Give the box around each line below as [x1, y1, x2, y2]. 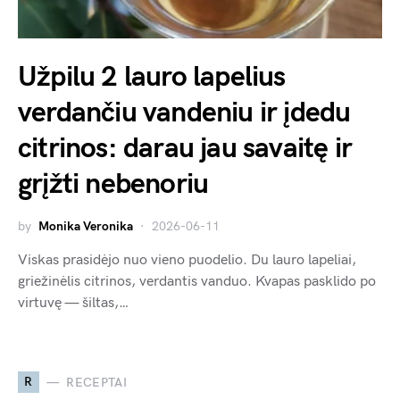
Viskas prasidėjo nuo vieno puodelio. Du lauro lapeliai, [18, 252, 356, 270]
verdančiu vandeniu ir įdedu [18, 96, 351, 131]
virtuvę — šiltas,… [18, 295, 129, 312]
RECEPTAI [66, 374, 128, 390]
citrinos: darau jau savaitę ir [18, 131, 353, 167]
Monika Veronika [38, 219, 133, 235]
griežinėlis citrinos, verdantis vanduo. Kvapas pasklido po [18, 273, 376, 291]
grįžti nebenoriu [18, 167, 209, 203]
